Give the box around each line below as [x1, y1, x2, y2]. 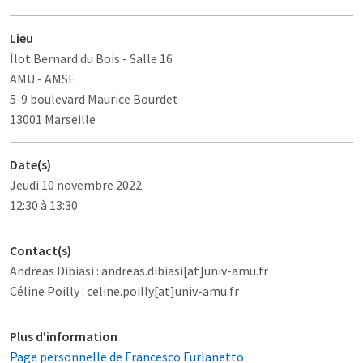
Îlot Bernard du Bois [10, 49, 120, 66]
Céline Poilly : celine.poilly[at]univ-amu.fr [10, 282, 239, 299]
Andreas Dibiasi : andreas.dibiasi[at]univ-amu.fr [10, 262, 268, 279]
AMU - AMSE [10, 70, 75, 87]
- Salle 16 [122, 49, 173, 66]
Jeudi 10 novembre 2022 [10, 176, 142, 193]
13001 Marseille [10, 110, 96, 127]
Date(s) [10, 156, 51, 173]
